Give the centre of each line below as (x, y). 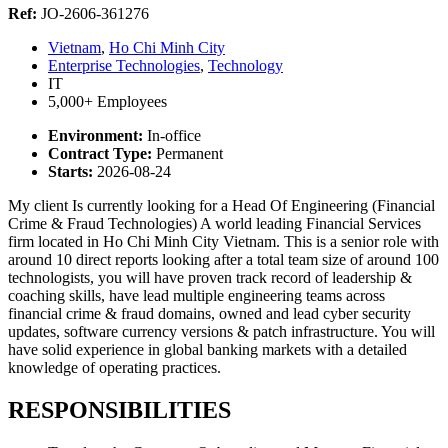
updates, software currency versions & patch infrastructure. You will (221, 331)
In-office (174, 135)
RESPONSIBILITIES (119, 409)
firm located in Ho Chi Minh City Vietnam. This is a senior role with (223, 241)
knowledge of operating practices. (114, 367)
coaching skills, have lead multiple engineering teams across (196, 295)
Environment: (97, 135)
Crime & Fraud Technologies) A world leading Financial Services (214, 223)
